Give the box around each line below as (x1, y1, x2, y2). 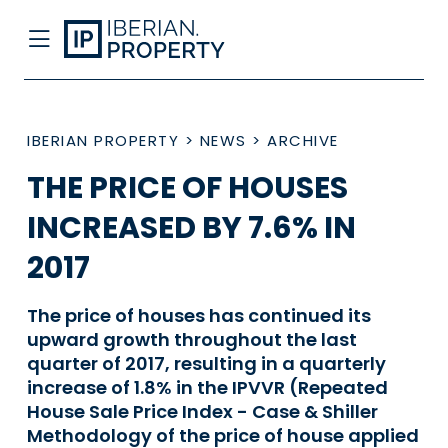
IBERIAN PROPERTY (27, 130, 179, 151)
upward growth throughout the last (27, 327, 357, 352)
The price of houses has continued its (27, 303, 371, 328)
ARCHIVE (267, 130, 339, 151)
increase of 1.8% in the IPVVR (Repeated (27, 375, 388, 400)
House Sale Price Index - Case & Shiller (27, 399, 378, 424)
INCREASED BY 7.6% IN (27, 207, 356, 249)
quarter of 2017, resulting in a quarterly (27, 351, 386, 376)
